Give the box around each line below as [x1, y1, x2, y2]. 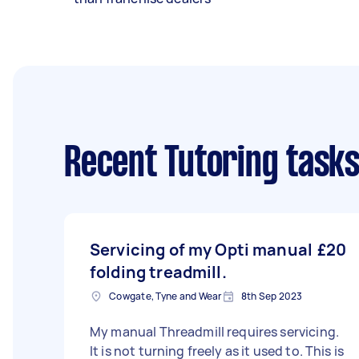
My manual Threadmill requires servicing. [90, 323, 339, 341]
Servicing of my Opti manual [90, 239, 313, 260]
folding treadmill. [90, 261, 227, 283]
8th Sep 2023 [240, 289, 303, 303]
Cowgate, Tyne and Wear [109, 289, 222, 303]
